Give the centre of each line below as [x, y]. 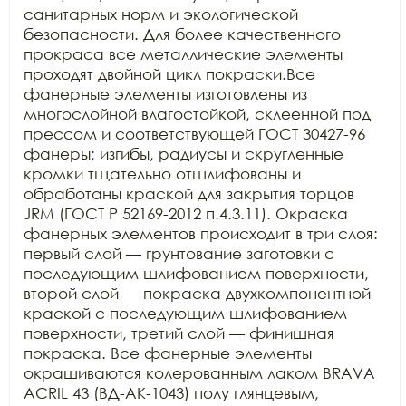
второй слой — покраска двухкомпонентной [197, 293]
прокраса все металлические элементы [183, 54]
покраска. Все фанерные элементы [168, 353]
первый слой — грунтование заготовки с [179, 253]
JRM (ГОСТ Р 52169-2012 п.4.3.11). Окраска [186, 213]
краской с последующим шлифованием [185, 313]
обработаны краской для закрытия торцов [189, 193]
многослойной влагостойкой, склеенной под [197, 114]
